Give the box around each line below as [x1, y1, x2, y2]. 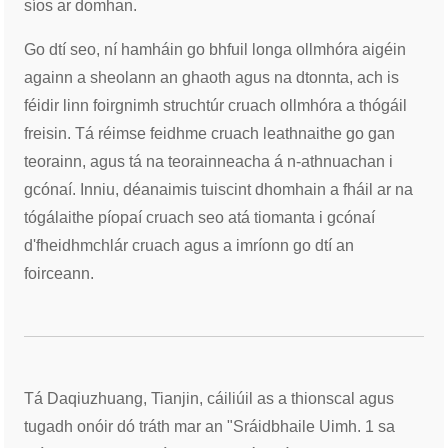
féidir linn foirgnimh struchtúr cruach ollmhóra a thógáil [24, 96, 408, 114]
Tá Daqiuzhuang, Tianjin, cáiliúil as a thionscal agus [24, 389, 395, 407]
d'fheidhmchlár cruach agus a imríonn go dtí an [24, 236, 355, 254]
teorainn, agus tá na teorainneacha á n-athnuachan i [24, 152, 394, 170]
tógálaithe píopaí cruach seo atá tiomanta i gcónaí [24, 208, 376, 226]
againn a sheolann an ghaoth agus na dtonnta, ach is [24, 68, 400, 86]
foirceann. [24, 264, 95, 282]
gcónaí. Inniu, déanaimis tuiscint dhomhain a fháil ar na [24, 180, 414, 198]
